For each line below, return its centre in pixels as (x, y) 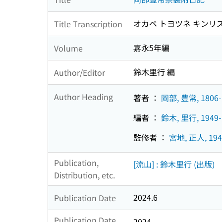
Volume (68, 48)
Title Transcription (88, 24)
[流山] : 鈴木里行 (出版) (174, 164)
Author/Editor (80, 72)
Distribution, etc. (84, 175)
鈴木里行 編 (154, 72)
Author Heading (83, 96)
